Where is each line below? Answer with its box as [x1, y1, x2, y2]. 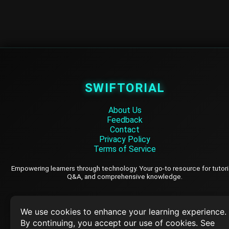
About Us [108, 105, 142, 115]
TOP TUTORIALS [87, 199, 163, 210]
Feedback [107, 115, 143, 125]
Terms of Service [94, 144, 156, 154]
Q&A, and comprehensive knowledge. [67, 172, 182, 180]
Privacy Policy [99, 134, 150, 144]
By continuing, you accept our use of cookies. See [20, 218, 215, 228]
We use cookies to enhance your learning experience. [20, 207, 226, 217]
